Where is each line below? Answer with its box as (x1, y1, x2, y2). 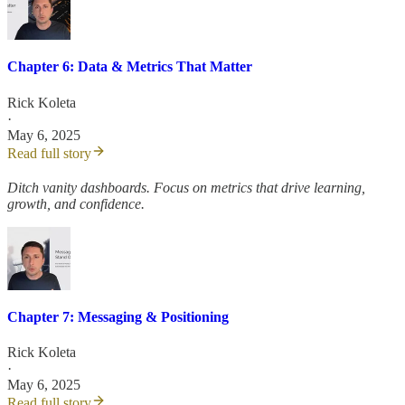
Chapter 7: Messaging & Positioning (7, 309, 229, 325)
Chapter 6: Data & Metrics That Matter (7, 59, 252, 75)
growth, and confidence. (7, 195, 145, 212)
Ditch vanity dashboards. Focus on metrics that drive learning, (7, 179, 365, 195)
